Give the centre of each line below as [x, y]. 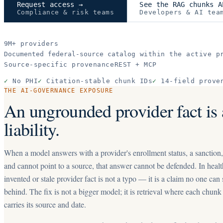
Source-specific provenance [59, 64]
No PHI [25, 81]
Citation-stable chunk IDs [100, 81]
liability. [32, 129]
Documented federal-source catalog [70, 54]
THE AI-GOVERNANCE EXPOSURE [59, 91]
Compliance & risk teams [65, 12]
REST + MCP [135, 64]
